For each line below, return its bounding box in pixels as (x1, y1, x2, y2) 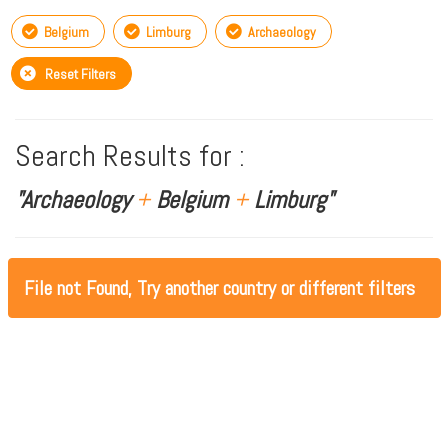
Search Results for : (15, 137, 245, 176)
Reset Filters (41, 65, 116, 84)
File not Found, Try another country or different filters (23, 275, 415, 302)
